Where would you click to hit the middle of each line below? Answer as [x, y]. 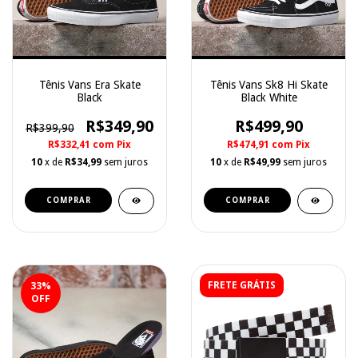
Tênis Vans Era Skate [89, 85]
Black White [268, 97]
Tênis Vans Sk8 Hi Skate [268, 85]
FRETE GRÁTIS [242, 285]
